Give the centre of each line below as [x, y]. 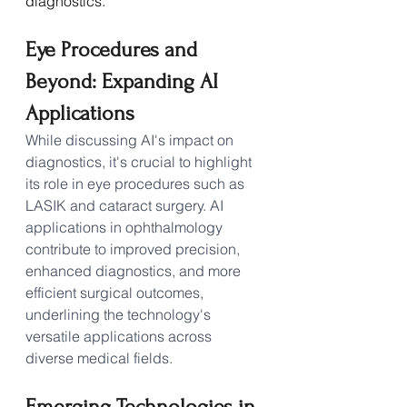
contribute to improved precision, [134, 248]
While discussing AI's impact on [131, 139]
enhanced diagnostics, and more [135, 270]
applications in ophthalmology [126, 227]
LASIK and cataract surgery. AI [126, 205]
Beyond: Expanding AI [124, 81]
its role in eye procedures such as [137, 183]
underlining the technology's [120, 314]
